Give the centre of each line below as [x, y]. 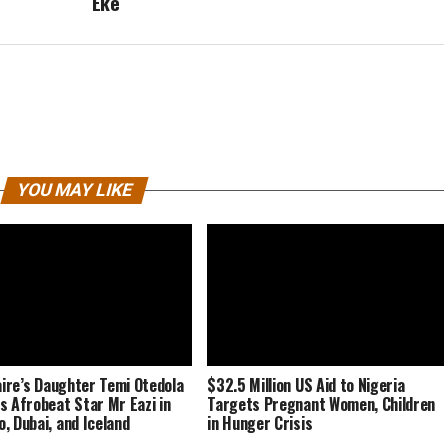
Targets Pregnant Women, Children [321, 403]
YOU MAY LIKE [74, 190]
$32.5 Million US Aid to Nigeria [306, 384]
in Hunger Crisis [260, 422]
